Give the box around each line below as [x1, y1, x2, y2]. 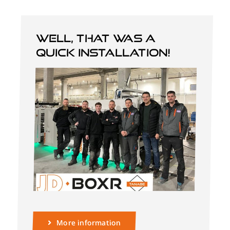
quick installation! [35, 46, 170, 59]
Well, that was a [35, 31, 156, 44]
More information [56, 217, 121, 227]
